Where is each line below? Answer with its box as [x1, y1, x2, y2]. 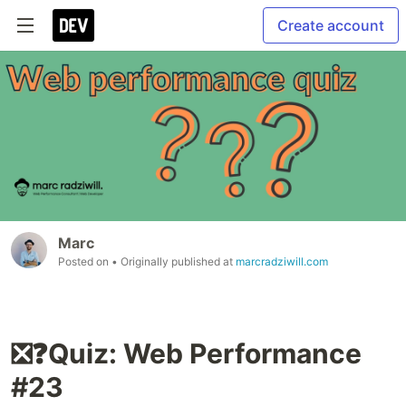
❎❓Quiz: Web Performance [11, 337, 362, 371]
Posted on [58, 255, 111, 269]
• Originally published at [111, 255, 236, 269]
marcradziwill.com [236, 255, 328, 269]
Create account [277, 16, 384, 34]
